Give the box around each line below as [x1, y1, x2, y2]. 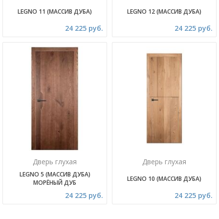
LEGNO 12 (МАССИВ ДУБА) [127, 7, 201, 16]
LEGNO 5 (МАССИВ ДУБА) [19, 170, 90, 178]
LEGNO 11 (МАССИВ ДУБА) [18, 7, 92, 16]
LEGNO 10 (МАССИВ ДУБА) [127, 175, 201, 183]
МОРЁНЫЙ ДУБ [33, 178, 76, 187]
